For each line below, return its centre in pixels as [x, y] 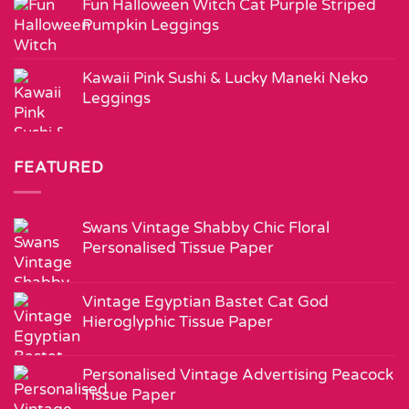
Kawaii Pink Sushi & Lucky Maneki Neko [225, 78]
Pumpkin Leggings [151, 25]
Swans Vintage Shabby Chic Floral [206, 227]
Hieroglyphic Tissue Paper [178, 321]
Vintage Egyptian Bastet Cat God [205, 301]
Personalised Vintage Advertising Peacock [238, 374]
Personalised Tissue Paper [178, 247]
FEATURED [59, 168]
